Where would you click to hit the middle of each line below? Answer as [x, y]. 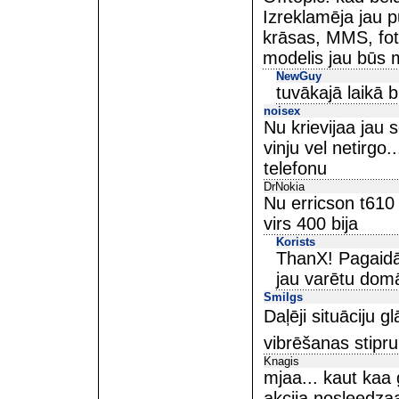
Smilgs [283, 297]
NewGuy [299, 76]
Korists [296, 242]
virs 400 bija [311, 224]
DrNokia [284, 187]
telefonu [295, 168]
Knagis [281, 361]
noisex [282, 111]
